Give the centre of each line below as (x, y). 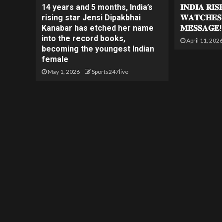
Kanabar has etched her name (98, 28)
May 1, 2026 (63, 72)
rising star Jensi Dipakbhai (91, 18)
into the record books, (83, 39)
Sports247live (110, 72)
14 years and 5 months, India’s (97, 7)
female (55, 59)
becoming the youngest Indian (98, 49)
